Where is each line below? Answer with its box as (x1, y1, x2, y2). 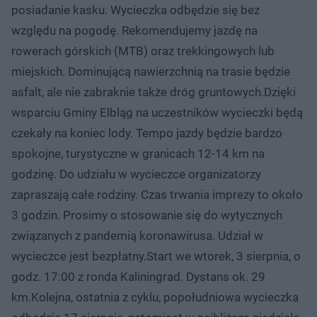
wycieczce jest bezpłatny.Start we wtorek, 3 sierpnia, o (11, 248, 301, 263)
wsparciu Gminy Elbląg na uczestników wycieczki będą (11, 105, 303, 120)
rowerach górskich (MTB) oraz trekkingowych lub (11, 43, 275, 58)
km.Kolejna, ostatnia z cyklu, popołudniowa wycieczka (11, 289, 299, 304)
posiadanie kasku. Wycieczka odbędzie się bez (11, 2, 260, 17)
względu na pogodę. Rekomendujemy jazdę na (11, 23, 258, 38)
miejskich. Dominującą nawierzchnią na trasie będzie (11, 64, 290, 79)
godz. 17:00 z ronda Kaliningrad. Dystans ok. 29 (11, 269, 265, 284)
